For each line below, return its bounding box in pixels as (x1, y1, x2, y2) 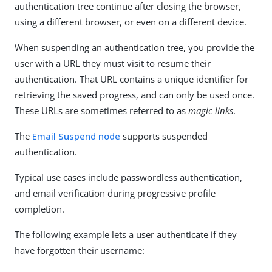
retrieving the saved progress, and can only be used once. (15, 89, 254, 101)
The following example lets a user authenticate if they (15, 228, 237, 240)
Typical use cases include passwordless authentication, (15, 171, 242, 183)
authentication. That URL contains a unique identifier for (15, 73, 248, 85)
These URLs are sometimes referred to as (15, 104, 188, 117)
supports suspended (120, 130, 208, 142)
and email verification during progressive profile (15, 187, 216, 199)
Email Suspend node (32, 130, 120, 142)
